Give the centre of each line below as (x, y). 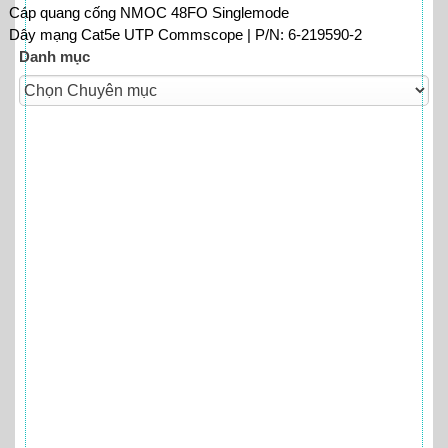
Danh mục (54, 57)
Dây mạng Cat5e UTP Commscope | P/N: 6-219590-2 (185, 35)
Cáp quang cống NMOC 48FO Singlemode (149, 13)
